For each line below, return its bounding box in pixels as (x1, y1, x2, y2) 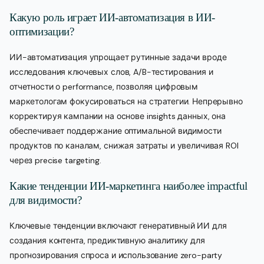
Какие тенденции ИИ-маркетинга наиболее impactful (9, 180, 247, 193)
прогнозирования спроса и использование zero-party (9, 250, 223, 261)
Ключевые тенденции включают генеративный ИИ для (9, 220, 227, 232)
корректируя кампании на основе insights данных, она (9, 111, 226, 122)
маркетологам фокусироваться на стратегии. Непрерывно (9, 96, 243, 107)
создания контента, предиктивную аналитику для (9, 235, 205, 246)
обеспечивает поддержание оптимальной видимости (9, 126, 222, 137)
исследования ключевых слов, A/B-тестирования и (9, 67, 213, 78)
